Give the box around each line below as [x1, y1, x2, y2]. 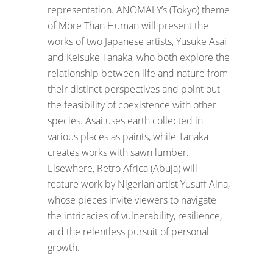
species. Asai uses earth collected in [48, 114, 203, 128]
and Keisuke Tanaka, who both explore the [48, 51, 230, 65]
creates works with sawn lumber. [48, 146, 189, 160]
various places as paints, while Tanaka [48, 130, 208, 144]
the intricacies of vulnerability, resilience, [48, 209, 222, 223]
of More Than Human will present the [48, 19, 208, 33]
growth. [48, 241, 80, 255]
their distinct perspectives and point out [48, 82, 220, 96]
